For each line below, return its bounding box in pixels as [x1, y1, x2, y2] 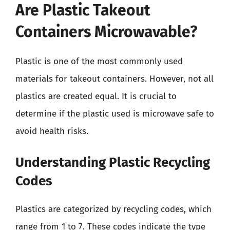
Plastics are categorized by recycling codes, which [15, 203, 212, 215]
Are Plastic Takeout [15, 1, 150, 20]
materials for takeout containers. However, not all [15, 73, 214, 84]
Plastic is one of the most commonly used [15, 56, 183, 67]
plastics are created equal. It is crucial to [15, 91, 177, 102]
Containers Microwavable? [15, 23, 197, 41]
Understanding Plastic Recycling [15, 154, 210, 170]
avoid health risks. [15, 126, 88, 137]
